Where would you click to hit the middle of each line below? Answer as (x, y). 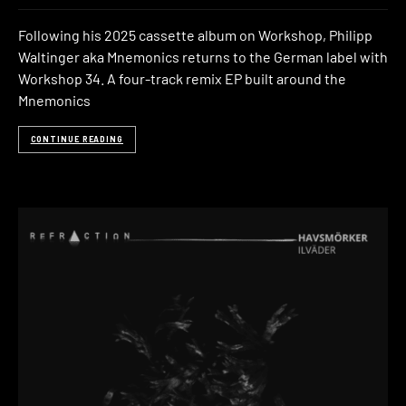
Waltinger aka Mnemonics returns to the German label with (203, 57)
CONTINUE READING (77, 140)
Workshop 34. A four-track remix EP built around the (182, 78)
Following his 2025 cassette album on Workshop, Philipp (195, 35)
